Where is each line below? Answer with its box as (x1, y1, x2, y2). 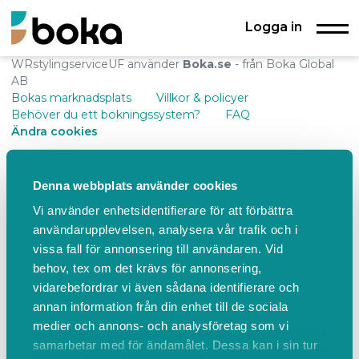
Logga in (244, 18, 302, 34)
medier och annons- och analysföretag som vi (32, 318, 289, 333)
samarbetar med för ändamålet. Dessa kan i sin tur (32, 337, 318, 352)
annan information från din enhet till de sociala (32, 299, 288, 313)
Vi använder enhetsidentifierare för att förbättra (32, 203, 293, 217)
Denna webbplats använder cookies (32, 178, 238, 192)
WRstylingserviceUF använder (10, 57, 183, 72)
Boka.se (182, 57, 232, 72)
